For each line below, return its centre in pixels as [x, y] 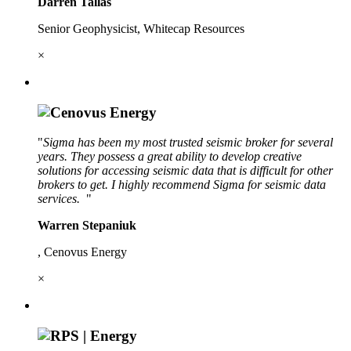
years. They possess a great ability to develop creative [170, 157]
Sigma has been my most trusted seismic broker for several [188, 143]
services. [62, 199]
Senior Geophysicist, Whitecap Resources [141, 29]
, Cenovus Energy [82, 252]
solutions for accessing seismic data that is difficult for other [185, 171]
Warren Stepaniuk [87, 226]
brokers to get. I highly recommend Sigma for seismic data [182, 185]
